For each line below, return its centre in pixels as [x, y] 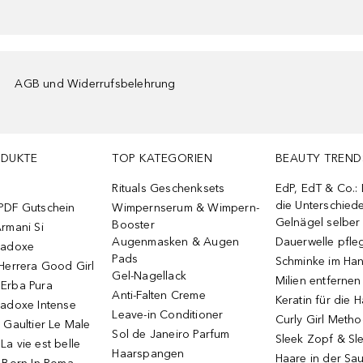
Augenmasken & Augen [176, 242]
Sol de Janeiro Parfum [171, 334]
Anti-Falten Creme [159, 295]
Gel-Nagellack [149, 276]
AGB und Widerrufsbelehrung [95, 84]
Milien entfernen [318, 281]
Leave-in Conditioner [168, 315]
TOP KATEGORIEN [162, 158]
